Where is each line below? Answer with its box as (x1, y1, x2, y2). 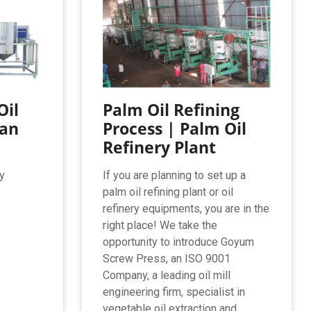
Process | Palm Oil (102, 117, 246, 140)
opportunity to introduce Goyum (102, 235, 254, 249)
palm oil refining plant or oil (102, 185, 233, 199)
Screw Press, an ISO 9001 (102, 251, 230, 265)
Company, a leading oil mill (102, 268, 230, 282)
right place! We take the (102, 218, 217, 232)
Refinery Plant (102, 135, 216, 158)
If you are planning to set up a (102, 168, 246, 182)
